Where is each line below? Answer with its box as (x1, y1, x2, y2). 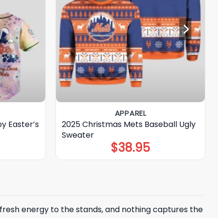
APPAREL (114, 108, 146, 118)
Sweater (61, 129, 94, 141)
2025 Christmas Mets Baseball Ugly (61, 118, 196, 130)
